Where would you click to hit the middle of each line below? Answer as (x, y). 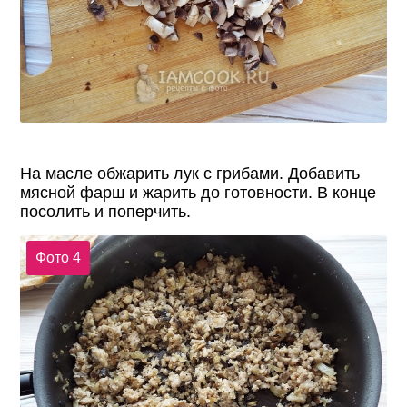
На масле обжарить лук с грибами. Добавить (190, 174)
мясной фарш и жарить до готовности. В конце (199, 193)
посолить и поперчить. (106, 212)
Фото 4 (58, 258)
